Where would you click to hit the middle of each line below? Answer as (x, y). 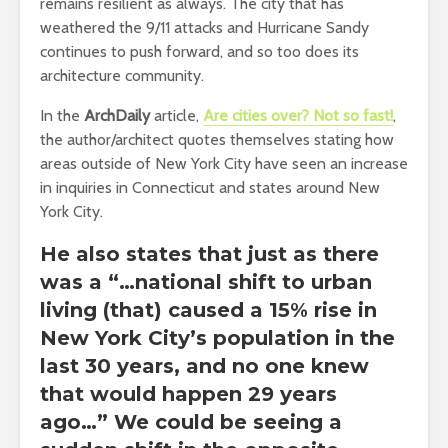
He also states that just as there (209, 253)
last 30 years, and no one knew (204, 365)
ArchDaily (117, 115)
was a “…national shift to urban (206, 281)
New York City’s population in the (217, 337)
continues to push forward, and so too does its (199, 51)
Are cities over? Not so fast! (298, 115)
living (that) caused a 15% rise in (208, 309)
